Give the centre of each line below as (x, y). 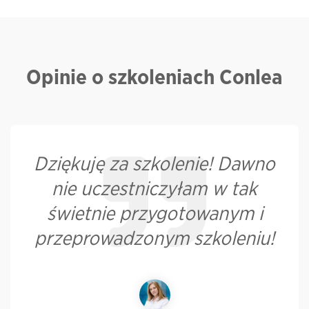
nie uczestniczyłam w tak (154, 190)
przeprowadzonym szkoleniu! (154, 239)
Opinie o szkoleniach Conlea (154, 78)
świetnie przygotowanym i (154, 215)
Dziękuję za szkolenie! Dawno (154, 165)
